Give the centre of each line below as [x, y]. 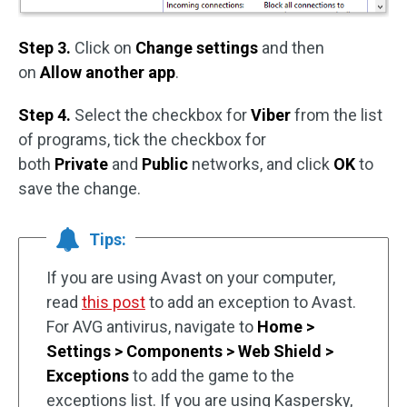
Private [83, 164]
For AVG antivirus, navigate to [152, 327]
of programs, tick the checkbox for [142, 140]
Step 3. [46, 48]
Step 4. [46, 115]
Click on [105, 48]
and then [293, 48]
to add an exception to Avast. [251, 303]
